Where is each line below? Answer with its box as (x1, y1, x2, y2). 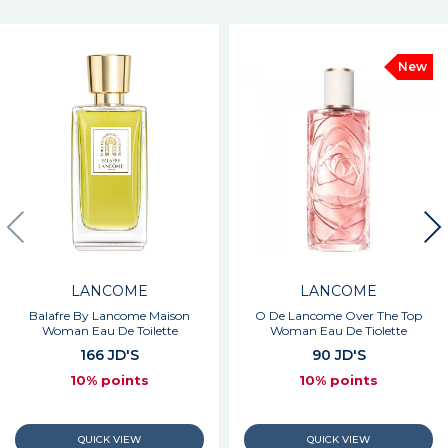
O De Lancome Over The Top (255, 308, 422, 324)
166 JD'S (80, 346, 139, 365)
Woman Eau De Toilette (41, 323, 178, 339)
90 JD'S (311, 346, 366, 365)
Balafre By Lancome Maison (29, 308, 190, 324)
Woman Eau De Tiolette (270, 323, 407, 339)
